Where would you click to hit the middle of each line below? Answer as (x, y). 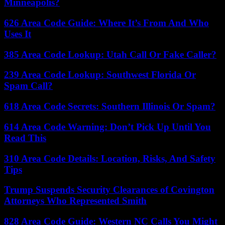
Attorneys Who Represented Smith (75, 201)
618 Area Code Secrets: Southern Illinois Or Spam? (110, 106)
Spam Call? (28, 86)
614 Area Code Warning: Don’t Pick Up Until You (107, 127)
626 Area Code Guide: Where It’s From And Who (106, 23)
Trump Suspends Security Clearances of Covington (109, 190)
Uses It (18, 34)
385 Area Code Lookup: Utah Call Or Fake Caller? (110, 54)
